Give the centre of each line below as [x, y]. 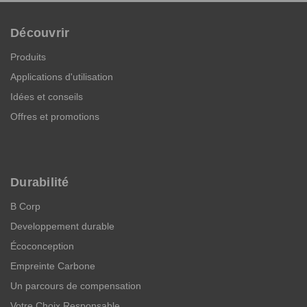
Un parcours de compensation [76, 285]
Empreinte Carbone [53, 266]
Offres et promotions [55, 116]
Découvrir [40, 33]
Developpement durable [62, 226]
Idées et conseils [47, 96]
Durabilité [40, 182]
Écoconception [42, 246]
